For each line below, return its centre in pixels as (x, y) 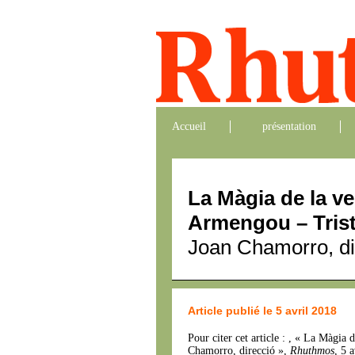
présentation (289, 126)
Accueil (189, 126)
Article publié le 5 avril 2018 (262, 311)
